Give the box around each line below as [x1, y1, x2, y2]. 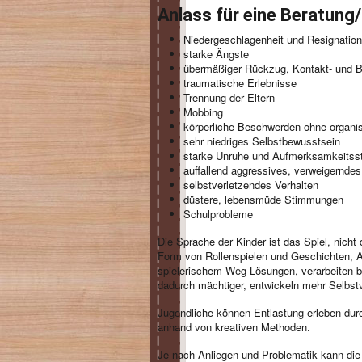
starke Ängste [183, 46, 249, 61]
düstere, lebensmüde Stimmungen [183, 192, 343, 207]
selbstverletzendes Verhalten [183, 177, 318, 192]
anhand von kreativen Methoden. [158, 319, 310, 335]
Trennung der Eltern [183, 90, 275, 105]
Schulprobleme [183, 206, 253, 221]
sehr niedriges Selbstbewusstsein [183, 133, 340, 149]
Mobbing [183, 104, 223, 120]
